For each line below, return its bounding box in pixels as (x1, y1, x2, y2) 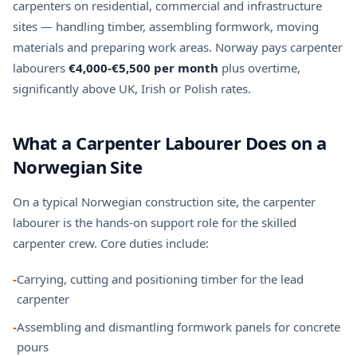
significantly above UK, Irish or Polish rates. (13, 80, 251, 96)
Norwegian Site (13, 155, 143, 178)
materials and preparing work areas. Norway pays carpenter (13, 39, 343, 55)
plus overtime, (218, 60, 300, 76)
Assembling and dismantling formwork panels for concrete (17, 319, 340, 335)
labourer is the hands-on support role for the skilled (13, 214, 296, 230)
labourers (13, 60, 69, 76)
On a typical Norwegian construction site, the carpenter (13, 194, 316, 210)
